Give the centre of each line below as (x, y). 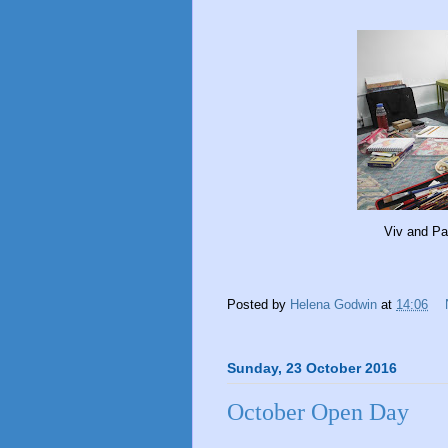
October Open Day (318, 412)
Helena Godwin (333, 305)
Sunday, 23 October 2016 (312, 368)
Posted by (258, 305)
